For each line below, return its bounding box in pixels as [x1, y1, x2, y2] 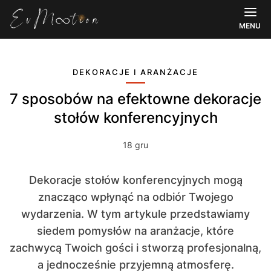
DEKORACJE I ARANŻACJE [73, 67, 198, 77]
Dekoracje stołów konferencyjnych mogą [28, 174, 243, 186]
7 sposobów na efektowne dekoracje [10, 90, 18, 108]
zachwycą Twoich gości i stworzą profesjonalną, [10, 241, 261, 254]
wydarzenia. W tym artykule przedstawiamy [21, 207, 250, 220]
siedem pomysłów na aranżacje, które [37, 224, 234, 237]
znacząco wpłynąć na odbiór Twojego [38, 191, 233, 203]
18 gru [123, 140, 148, 150]
